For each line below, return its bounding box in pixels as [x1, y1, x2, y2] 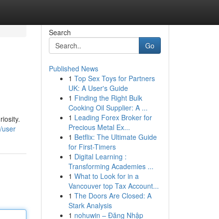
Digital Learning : [74, 152, 127, 161]
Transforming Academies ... [68, 161, 153, 171]
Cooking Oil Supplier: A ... [68, 103, 148, 112]
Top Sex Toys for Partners [74, 73, 155, 83]
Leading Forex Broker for [74, 112, 152, 122]
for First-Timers [68, 142, 116, 152]
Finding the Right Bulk [74, 93, 142, 103]
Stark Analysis [68, 200, 112, 210]
